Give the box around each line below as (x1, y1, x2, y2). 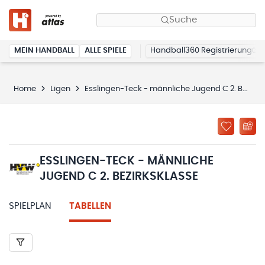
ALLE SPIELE (84, 47, 127, 55)
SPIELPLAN (9, 201, 51, 211)
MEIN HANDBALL (14, 47, 75, 55)
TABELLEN (69, 201, 111, 211)
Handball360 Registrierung (150, 47, 252, 55)
